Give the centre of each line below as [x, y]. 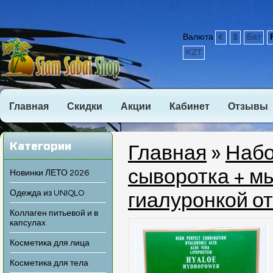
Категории [41, 146]
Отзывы [248, 107]
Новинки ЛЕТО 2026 [49, 173]
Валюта [199, 37]
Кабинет [190, 107]
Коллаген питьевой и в [54, 213]
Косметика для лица [50, 243]
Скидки [85, 107]
